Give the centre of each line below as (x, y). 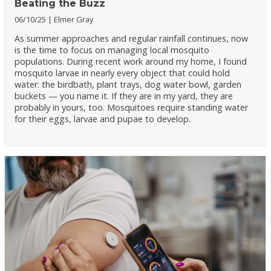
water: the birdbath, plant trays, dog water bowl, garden (128, 84)
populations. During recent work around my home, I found (131, 61)
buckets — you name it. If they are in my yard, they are (124, 96)
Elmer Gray (74, 19)
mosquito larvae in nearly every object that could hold (122, 73)
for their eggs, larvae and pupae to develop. (103, 119)
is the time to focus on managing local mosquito (112, 50)
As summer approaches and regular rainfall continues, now (132, 38)
